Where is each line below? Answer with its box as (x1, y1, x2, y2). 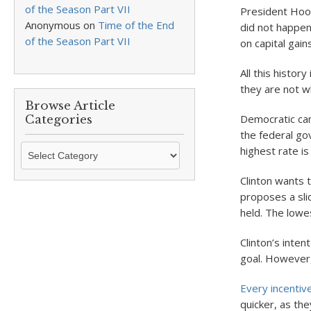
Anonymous (25, 18, 81, 32)
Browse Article (25, 99, 115, 113)
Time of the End (98, 18, 174, 32)
